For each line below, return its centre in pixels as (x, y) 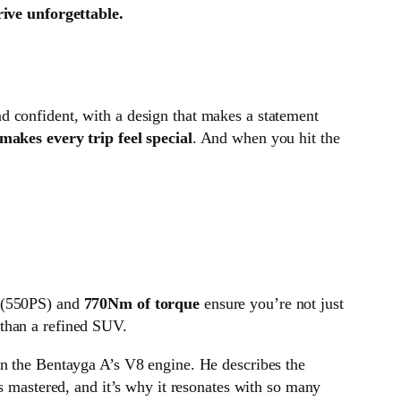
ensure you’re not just (272, 304)
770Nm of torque (142, 304)
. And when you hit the (266, 138)
